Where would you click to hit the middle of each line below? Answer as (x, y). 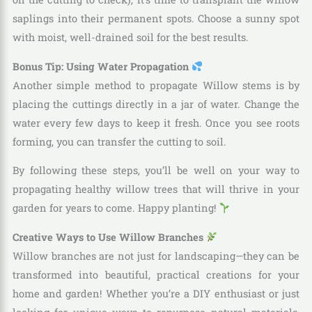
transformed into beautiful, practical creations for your (156, 274)
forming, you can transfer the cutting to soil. (119, 141)
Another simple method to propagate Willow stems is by (156, 85)
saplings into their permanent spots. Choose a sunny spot (156, 19)
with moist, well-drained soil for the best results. (130, 38)
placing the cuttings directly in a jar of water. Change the (156, 104)
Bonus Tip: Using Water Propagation (102, 66)
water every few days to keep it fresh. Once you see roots (156, 123)
